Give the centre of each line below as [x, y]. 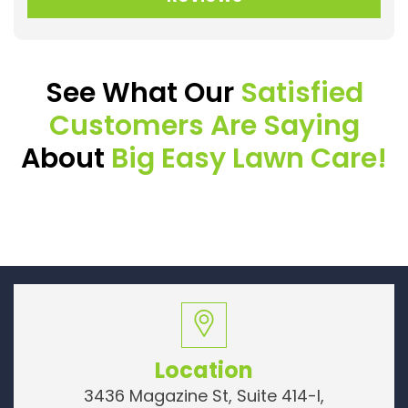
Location [204, 370]
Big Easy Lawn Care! [249, 158]
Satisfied [301, 92]
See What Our [143, 92]
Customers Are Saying [204, 125]
